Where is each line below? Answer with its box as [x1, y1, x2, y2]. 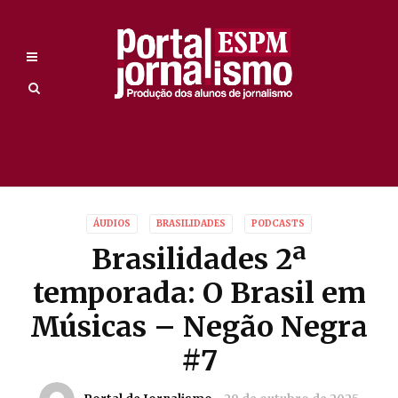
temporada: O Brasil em [32, 275, 366, 311]
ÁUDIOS [93, 218, 131, 229]
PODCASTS [251, 218, 305, 229]
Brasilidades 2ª [92, 242, 306, 277]
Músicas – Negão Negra [30, 309, 368, 345]
